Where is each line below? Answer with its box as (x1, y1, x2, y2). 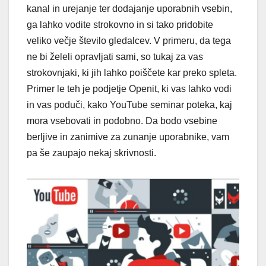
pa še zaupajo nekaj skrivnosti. (27, 147, 156, 158)
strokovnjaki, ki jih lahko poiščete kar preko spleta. (27, 67, 237, 78)
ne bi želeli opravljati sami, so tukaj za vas (27, 51, 203, 62)
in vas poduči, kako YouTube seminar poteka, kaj (27, 99, 232, 110)
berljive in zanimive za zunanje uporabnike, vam (27, 131, 229, 142)
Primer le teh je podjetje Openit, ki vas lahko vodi (27, 83, 232, 94)
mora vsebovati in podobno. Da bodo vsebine (27, 115, 217, 126)
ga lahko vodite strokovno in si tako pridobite (27, 19, 213, 30)
